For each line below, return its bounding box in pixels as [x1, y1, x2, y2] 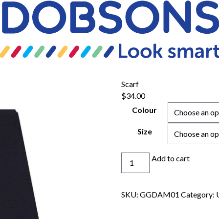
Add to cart [152, 153, 190, 163]
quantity [121, 165, 149, 175]
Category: [181, 190, 217, 199]
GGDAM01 [140, 190, 180, 199]
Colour [132, 105, 157, 115]
